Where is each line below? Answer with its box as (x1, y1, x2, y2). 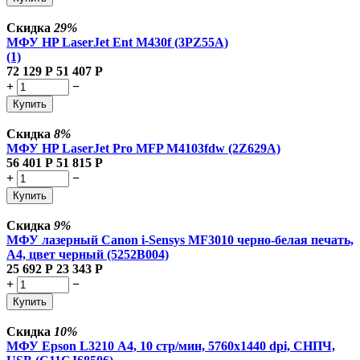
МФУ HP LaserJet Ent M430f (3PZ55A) (6, 35, 228, 49)
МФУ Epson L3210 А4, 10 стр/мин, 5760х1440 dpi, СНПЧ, (6, 338, 335, 353)
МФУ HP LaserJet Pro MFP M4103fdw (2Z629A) (6, 141, 280, 155)
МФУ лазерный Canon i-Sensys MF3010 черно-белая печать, (6, 232, 354, 247)
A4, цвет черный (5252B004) (6, 247, 169, 261)
